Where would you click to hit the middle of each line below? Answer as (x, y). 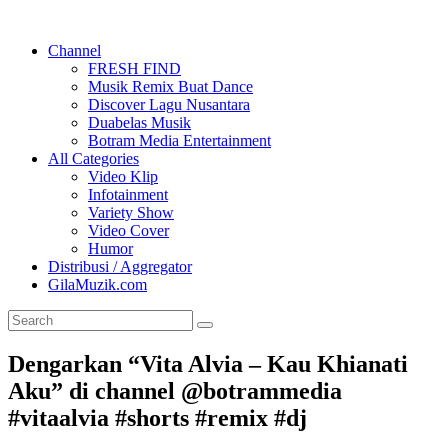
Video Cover (128, 230)
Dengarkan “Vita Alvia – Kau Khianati (208, 363)
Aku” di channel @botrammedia (175, 390)
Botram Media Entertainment (179, 140)
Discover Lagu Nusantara (169, 104)
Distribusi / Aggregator (120, 266)
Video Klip (123, 176)
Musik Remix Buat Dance (170, 86)
